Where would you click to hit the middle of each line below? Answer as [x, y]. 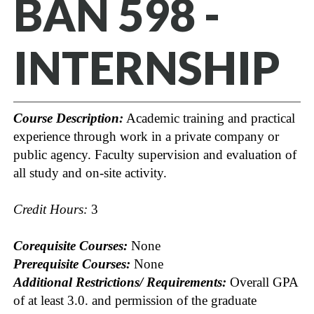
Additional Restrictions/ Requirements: [120, 282]
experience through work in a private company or [146, 136]
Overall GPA [262, 282]
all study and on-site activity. [90, 172]
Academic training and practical [209, 118]
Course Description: [68, 118]
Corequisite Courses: [70, 245]
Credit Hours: [50, 209]
